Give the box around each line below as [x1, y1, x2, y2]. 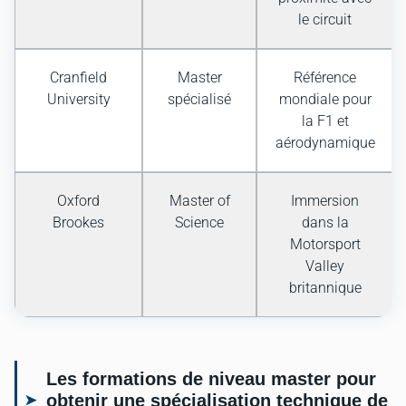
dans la [301, 214, 349, 232]
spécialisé [168, 91, 231, 109]
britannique [288, 279, 362, 297]
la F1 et [301, 112, 349, 130]
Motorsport [289, 236, 361, 254]
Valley [305, 257, 344, 275]
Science [175, 214, 224, 232]
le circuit [298, 11, 352, 29]
